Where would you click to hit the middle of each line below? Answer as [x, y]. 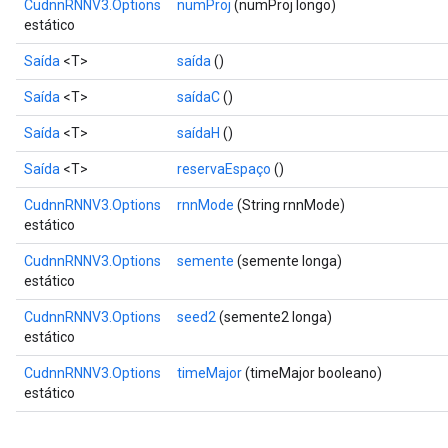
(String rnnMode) [289, 205]
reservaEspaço [224, 169]
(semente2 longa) [274, 317]
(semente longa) [288, 261]
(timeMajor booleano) [312, 373]
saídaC [198, 97]
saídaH [198, 133]
